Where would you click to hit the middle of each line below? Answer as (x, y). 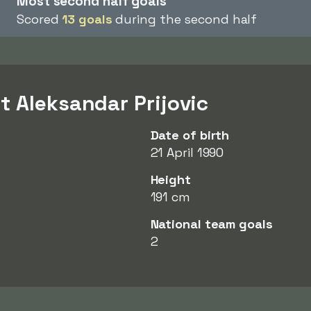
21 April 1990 (187, 152)
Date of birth (190, 135)
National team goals (211, 224)
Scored (40, 19)
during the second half (185, 19)
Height (170, 179)
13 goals (87, 19)
